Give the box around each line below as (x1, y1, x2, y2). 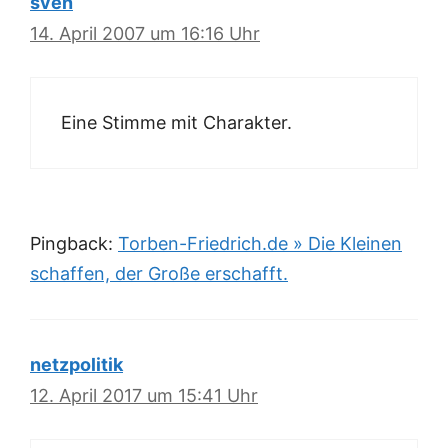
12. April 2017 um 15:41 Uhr (30, 384, 258, 406)
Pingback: (30, 232, 118, 254)
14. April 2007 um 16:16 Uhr (30, 22, 260, 44)
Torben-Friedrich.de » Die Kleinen (118, 232, 402, 254)
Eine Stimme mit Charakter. (61, 111, 292, 133)
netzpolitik (30, 353, 123, 375)
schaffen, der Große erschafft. (30, 262, 288, 284)
